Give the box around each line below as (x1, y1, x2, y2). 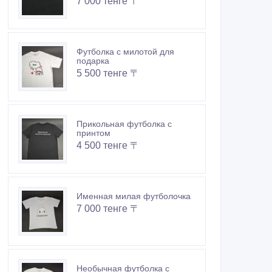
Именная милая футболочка (76, 191, 191, 202)
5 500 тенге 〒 (76, 68, 140, 79)
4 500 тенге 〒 (76, 140, 140, 151)
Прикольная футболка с (76, 119, 172, 129)
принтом (76, 128, 110, 138)
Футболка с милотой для (76, 47, 174, 57)
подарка (76, 56, 109, 66)
